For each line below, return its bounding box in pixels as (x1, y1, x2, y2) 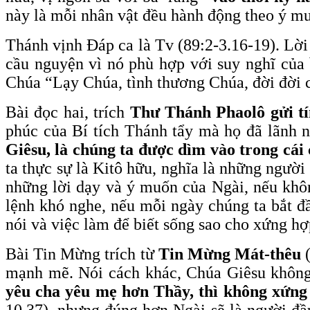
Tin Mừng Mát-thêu (158, 244, 302, 263)
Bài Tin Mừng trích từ (6, 244, 158, 263)
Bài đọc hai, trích (6, 102, 130, 121)
